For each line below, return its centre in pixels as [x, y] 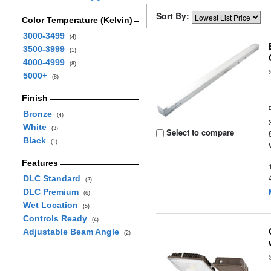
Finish [34, 98]
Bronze [40, 114]
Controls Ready [57, 218]
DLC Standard [54, 178]
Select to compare [199, 132]
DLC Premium [53, 192]
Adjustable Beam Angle [73, 232]
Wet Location [53, 205]
